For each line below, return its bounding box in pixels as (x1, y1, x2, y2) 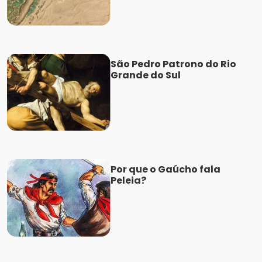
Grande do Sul (110, 68, 181, 82)
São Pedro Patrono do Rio (110, 57, 236, 71)
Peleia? (110, 174, 146, 188)
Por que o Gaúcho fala (110, 163, 220, 177)
